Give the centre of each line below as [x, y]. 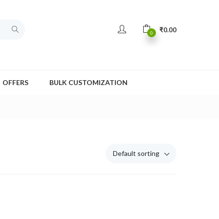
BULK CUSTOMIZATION [88, 82]
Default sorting [136, 153]
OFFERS [15, 82]
